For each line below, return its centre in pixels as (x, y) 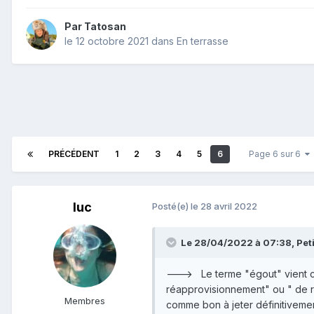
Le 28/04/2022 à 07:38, (239, 243)
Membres (85, 301)
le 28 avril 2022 (224, 206)
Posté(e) (171, 206)
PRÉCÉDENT (74, 154)
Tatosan (105, 27)
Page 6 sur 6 (277, 154)
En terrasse (203, 41)
